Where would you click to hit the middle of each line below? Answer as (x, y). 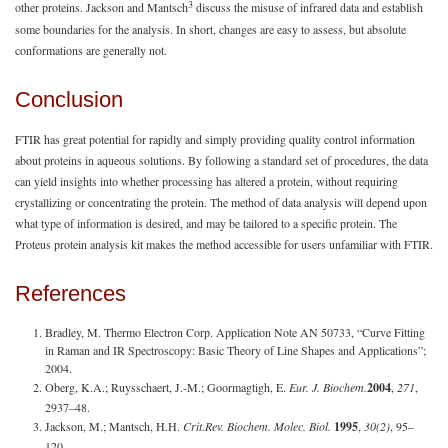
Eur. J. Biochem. (328, 386)
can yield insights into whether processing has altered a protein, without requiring (206, 180)
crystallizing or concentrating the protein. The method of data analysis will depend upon (221, 201)
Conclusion (69, 100)
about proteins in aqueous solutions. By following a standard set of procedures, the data (221, 159)
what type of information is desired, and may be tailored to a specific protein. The (206, 222)
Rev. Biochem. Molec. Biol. (269, 425)
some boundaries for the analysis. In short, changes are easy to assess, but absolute (210, 28)
